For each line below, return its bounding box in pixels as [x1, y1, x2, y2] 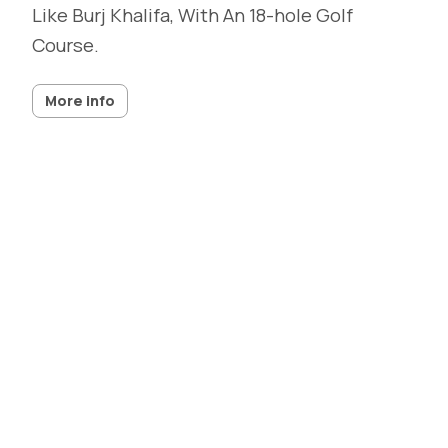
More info [45, 91, 115, 110]
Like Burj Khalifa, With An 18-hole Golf [32, 2, 353, 28]
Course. [32, 32, 99, 58]
